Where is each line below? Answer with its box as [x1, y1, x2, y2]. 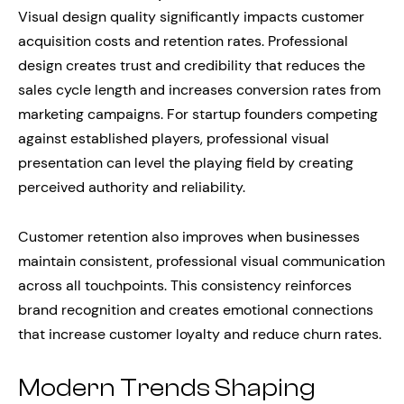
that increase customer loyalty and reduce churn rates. [18, 324, 381, 344]
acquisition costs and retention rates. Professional [18, 31, 348, 50]
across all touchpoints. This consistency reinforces [18, 275, 352, 295]
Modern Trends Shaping [18, 372, 316, 402]
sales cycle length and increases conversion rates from [18, 79, 381, 99]
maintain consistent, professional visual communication [18, 251, 385, 271]
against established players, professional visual [18, 128, 329, 148]
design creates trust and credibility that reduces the [18, 55, 365, 75]
